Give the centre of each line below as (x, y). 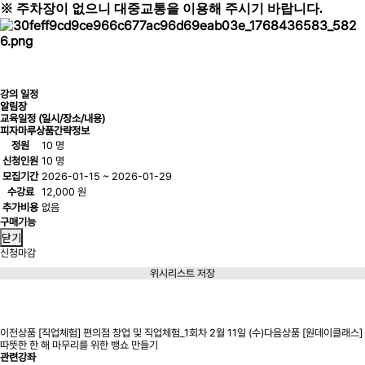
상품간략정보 (63, 131)
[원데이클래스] (332, 333)
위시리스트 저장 (182, 273)
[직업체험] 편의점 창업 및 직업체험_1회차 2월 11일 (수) (151, 333)
